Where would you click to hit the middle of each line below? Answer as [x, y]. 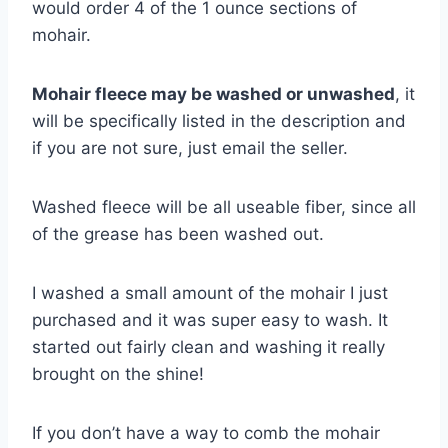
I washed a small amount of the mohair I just [210, 292]
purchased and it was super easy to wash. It [210, 319]
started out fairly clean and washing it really [208, 346]
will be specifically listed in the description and [219, 120]
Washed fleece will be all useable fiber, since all [224, 206]
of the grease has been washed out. [178, 233]
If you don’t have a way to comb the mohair [206, 432]
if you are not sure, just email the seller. [190, 147]
